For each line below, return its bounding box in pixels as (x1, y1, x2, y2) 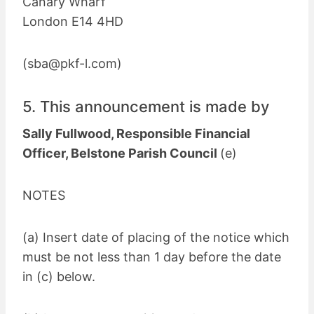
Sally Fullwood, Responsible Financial (22, 125, 250, 141)
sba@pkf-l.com (27, 55, 117, 71)
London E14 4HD (22, 13, 123, 29)
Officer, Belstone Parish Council (22, 145, 220, 161)
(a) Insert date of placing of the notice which (22, 229, 289, 245)
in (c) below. (22, 268, 95, 284)
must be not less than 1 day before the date (22, 249, 281, 264)
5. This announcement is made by (22, 97, 269, 116)
